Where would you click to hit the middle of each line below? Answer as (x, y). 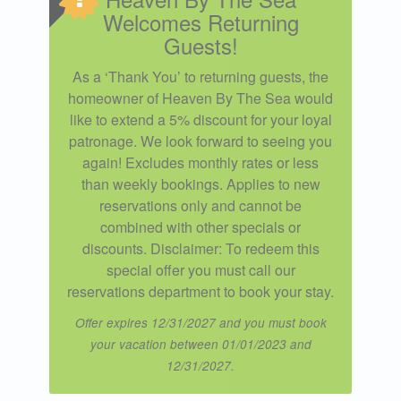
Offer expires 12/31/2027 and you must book (200, 322)
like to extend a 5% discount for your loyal (200, 119)
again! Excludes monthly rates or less (200, 162)
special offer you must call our (200, 269)
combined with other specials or (200, 226)
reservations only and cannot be (200, 205)
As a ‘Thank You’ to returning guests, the (200, 76)
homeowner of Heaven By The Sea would (200, 98)
